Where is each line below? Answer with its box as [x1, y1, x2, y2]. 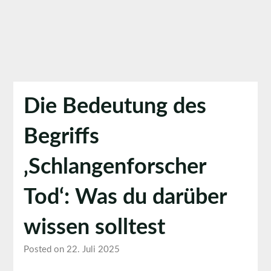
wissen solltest [23, 216, 165, 238]
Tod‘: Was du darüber [23, 186, 226, 208]
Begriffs [23, 125, 99, 148]
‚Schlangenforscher [23, 155, 206, 178]
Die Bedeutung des [23, 95, 206, 117]
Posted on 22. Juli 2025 [23, 244, 120, 254]
